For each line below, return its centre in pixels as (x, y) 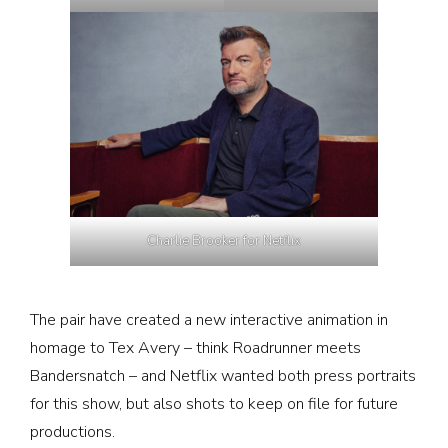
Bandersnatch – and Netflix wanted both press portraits (223, 376)
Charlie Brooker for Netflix (224, 241)
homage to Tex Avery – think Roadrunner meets (195, 348)
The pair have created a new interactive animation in (209, 320)
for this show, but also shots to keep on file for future (214, 404)
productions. (72, 432)
